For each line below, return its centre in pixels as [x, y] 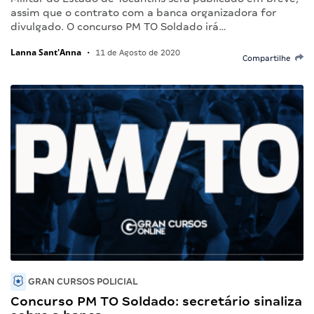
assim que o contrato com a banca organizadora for [143, 12]
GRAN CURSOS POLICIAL [82, 281]
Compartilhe [269, 58]
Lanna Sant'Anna [46, 52]
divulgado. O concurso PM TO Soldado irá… [118, 26]
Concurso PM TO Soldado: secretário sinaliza [156, 301]
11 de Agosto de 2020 [137, 52]
